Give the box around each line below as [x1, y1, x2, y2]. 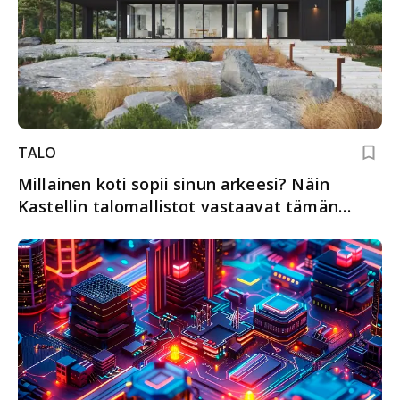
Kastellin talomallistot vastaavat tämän [18, 195, 338, 217]
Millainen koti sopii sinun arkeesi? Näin [18, 172, 329, 195]
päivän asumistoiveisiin [18, 217, 205, 239]
